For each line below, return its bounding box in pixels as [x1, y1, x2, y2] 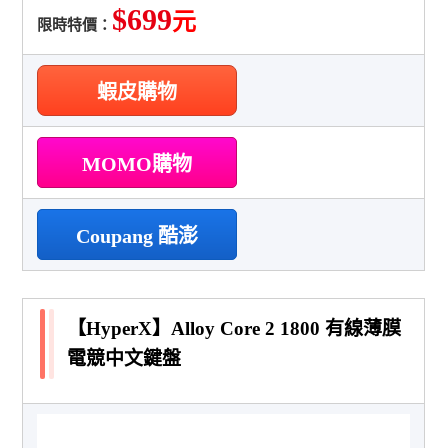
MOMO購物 [82, 152, 193, 175]
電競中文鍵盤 [67, 347, 182, 369]
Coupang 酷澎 [76, 224, 199, 247]
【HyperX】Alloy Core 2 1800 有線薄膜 [67, 317, 402, 339]
